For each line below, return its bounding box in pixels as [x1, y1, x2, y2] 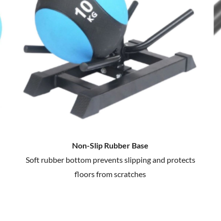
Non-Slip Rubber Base [72, 140, 149, 150]
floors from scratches [74, 169, 147, 179]
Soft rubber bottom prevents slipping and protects [25, 154, 195, 164]
